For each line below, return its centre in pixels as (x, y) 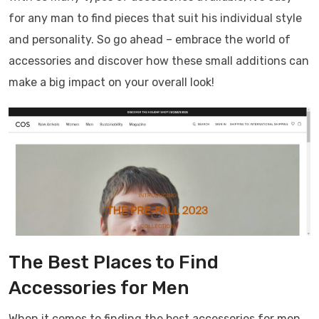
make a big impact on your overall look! (111, 82)
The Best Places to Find (114, 262)
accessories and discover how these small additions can (159, 61)
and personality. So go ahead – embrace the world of (150, 40)
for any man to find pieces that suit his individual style (155, 18)
